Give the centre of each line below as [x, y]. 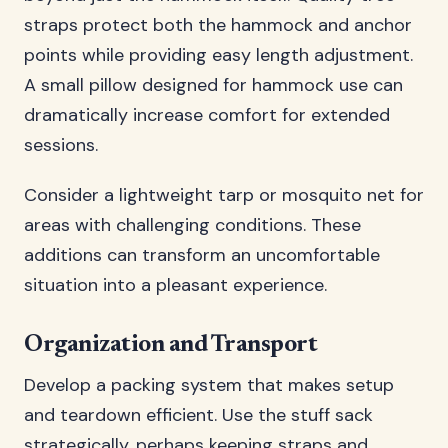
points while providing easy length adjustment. [218, 55]
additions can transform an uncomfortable [202, 255]
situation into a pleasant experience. [175, 285]
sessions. [61, 145]
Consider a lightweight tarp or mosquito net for [224, 195]
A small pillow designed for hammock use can [213, 85]
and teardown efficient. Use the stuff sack [198, 415]
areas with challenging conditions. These [192, 225]
